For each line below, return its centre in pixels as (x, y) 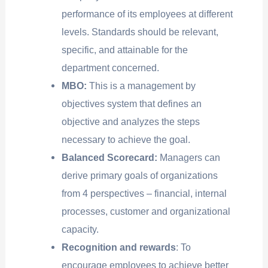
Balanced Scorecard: (111, 158)
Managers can (190, 158)
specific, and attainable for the (125, 50)
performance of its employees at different (147, 14)
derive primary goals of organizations (140, 176)
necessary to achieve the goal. (126, 140)
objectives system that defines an (132, 104)
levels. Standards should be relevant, (140, 32)
